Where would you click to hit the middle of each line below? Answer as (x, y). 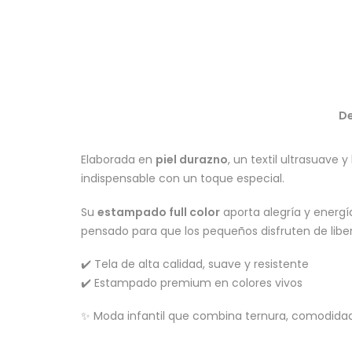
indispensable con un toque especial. (183, 179)
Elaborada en (118, 160)
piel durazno (192, 160)
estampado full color (159, 212)
